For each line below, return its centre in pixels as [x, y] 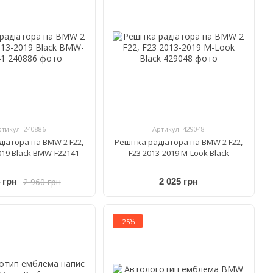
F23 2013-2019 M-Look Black [179, 153]
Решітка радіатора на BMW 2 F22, [179, 142]
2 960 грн [42, 182]
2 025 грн [179, 182]
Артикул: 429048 [179, 129]
